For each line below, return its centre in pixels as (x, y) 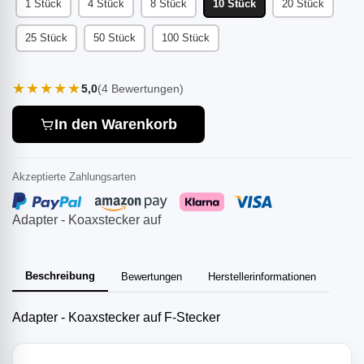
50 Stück (115, 37)
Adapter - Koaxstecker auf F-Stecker (116, 318)
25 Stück (46, 37)
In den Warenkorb (116, 124)
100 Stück (186, 37)
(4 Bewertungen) (141, 88)
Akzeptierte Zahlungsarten (74, 177)
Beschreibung (60, 276)
